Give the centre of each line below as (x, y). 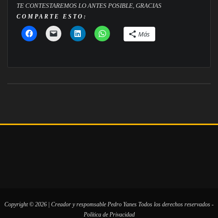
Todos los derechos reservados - (175, 204)
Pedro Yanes (122, 204)
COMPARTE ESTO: (52, 16)
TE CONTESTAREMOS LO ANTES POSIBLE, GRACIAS (89, 5)
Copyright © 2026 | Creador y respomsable (56, 204)
